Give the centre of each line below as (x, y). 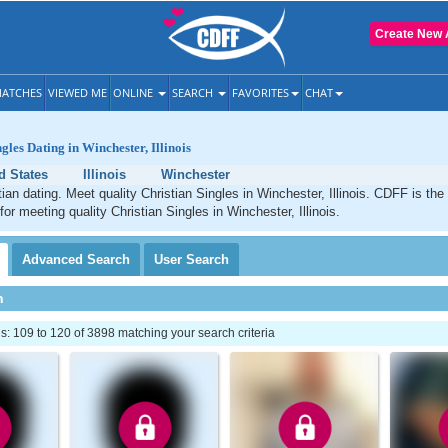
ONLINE (134, 92)
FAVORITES (260, 92)
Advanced (54, 259)
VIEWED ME (77, 92)
